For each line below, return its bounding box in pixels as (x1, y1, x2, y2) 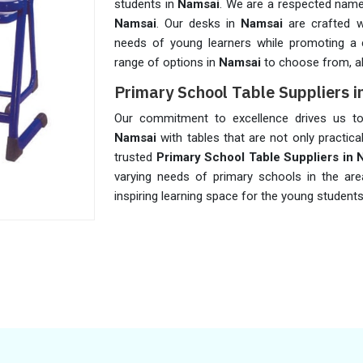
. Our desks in (156, 16, 241, 31)
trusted (114, 150, 156, 164)
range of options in (114, 55, 219, 70)
